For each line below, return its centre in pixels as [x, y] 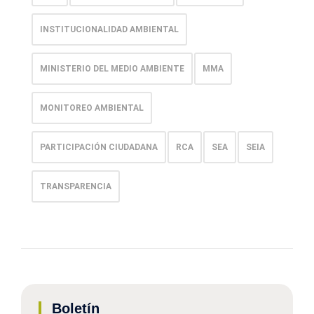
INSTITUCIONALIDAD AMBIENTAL [109, 30]
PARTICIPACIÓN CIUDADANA [99, 148]
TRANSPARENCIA [76, 187]
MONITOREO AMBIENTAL [92, 108]
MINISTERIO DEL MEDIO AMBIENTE [112, 69]
